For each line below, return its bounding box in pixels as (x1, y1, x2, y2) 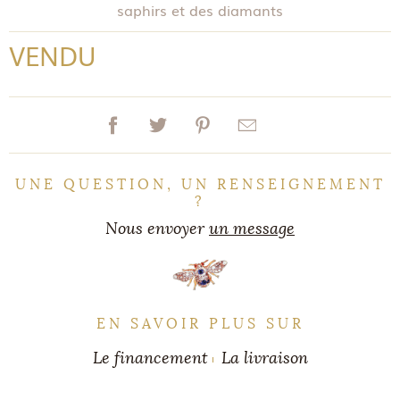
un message (209, 219, 295, 238)
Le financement (92, 348, 208, 368)
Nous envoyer (105, 219, 209, 238)
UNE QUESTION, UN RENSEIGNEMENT (14, 176, 386, 193)
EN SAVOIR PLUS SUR (96, 315, 304, 332)
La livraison (221, 348, 308, 368)
